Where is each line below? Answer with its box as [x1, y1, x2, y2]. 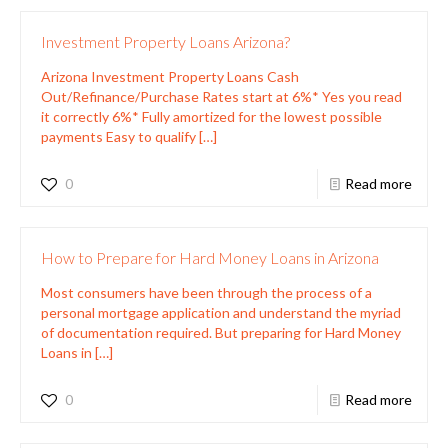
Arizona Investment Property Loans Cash [41, 67, 299, 85]
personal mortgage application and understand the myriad [41, 303, 401, 321]
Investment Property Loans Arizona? [41, 31, 290, 51]
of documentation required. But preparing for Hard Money [41, 323, 401, 341]
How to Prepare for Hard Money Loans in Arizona [41, 247, 379, 267]
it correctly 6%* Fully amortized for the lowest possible [41, 107, 382, 125]
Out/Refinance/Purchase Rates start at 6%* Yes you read [41, 87, 402, 105]
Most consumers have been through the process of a [41, 283, 372, 301]
